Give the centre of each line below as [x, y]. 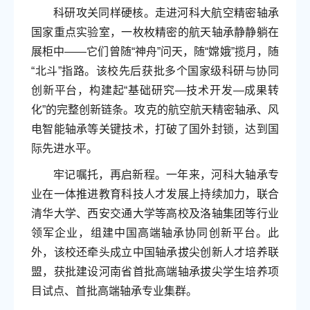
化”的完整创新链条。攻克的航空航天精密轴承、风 [155, 110]
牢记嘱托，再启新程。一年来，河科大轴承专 [166, 175]
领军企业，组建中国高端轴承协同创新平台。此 [155, 233]
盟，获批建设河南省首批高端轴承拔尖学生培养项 [155, 272]
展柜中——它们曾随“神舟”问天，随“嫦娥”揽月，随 [155, 52]
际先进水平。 [64, 149]
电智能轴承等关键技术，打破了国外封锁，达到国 [155, 129]
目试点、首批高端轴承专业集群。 [114, 291]
